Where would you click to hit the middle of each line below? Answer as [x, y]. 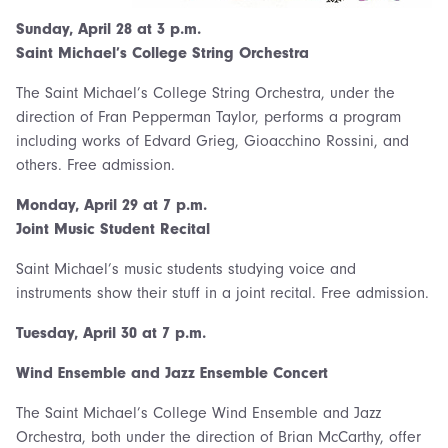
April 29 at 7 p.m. [145, 204]
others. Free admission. [95, 164]
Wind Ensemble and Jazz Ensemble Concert [172, 372]
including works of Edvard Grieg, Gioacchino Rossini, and [212, 140]
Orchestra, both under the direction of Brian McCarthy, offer [218, 436]
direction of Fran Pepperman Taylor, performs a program [208, 116]
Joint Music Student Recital [113, 228]
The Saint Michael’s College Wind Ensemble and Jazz [198, 412]
